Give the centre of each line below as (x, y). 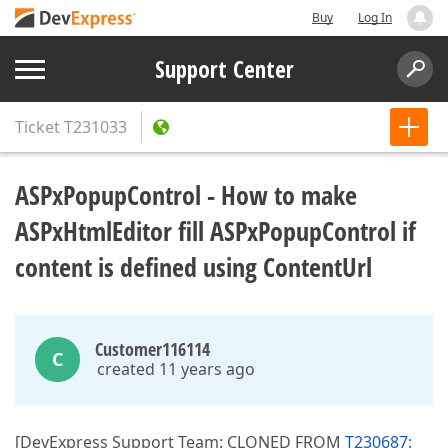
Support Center (224, 69)
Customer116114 (152, 349)
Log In (375, 17)
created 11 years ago (176, 369)
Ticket (37, 127)
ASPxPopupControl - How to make (186, 195)
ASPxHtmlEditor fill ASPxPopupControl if (215, 231)
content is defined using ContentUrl (193, 267)
